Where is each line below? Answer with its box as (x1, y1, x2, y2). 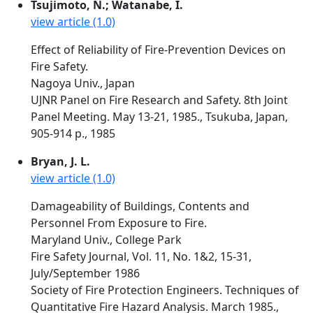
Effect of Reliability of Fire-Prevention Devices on (31, 42, 286, 57)
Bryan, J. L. (31, 154, 90, 169)
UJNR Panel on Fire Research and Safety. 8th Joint (31, 92, 288, 108)
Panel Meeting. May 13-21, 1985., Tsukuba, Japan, (31, 109, 288, 124)
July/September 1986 (31, 265, 140, 281)
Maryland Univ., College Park (31, 232, 182, 247)
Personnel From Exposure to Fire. (31, 215, 207, 231)
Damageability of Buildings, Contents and (31, 198, 249, 214)
